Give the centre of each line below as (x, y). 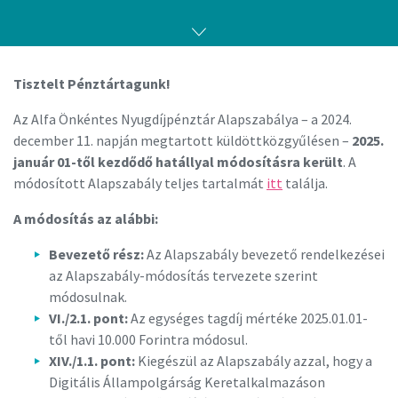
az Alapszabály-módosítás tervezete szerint (183, 275)
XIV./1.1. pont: (92, 361)
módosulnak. (88, 297)
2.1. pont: (100, 318)
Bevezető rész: (96, 254)
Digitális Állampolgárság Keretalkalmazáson (187, 382)
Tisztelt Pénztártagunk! (92, 84)
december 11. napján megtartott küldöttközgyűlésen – (181, 140)
